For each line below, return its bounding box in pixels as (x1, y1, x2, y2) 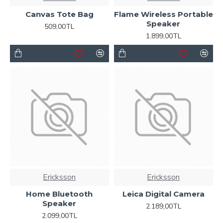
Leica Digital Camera (122, 189, 205, 199)
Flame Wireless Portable (113, 9, 213, 19)
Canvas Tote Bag (25, 9, 94, 19)
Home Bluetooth (26, 189, 93, 199)
